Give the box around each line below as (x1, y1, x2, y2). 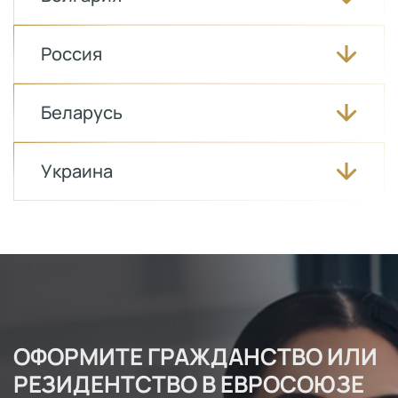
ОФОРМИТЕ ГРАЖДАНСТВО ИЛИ (13, 339, 378, 372)
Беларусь (41, 99, 123, 124)
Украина (41, 158, 113, 183)
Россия (41, 41, 102, 66)
